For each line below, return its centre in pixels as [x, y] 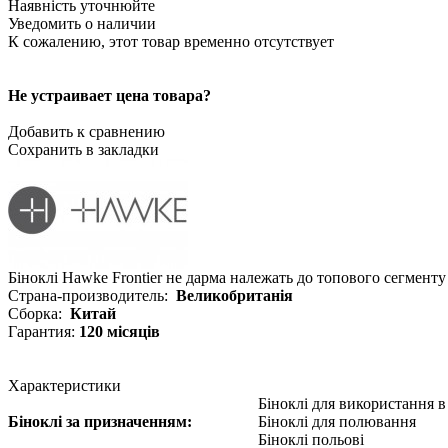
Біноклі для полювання [337, 421]
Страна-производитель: [92, 295]
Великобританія [234, 295]
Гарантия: [43, 331]
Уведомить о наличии [82, 23]
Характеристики [64, 385]
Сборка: [39, 313]
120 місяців [119, 331]
